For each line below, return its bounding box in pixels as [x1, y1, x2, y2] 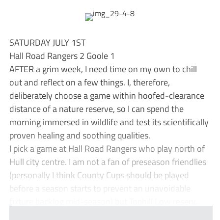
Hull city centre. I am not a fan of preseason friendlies [9, 155, 206, 169]
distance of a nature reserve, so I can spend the [9, 102, 184, 116]
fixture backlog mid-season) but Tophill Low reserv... [9, 194, 201, 209]
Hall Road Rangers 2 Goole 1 [9, 49, 115, 63]
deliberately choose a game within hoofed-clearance [9, 88, 204, 103]
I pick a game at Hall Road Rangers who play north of [9, 141, 205, 156]
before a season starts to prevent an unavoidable [9, 181, 191, 195]
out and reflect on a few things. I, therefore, [9, 75, 170, 89]
